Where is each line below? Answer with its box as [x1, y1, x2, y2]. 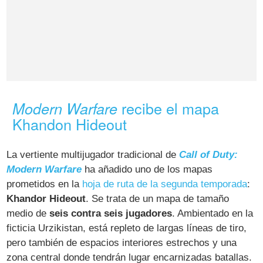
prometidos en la [6, 178, 83, 190]
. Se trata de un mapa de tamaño [86, 193, 230, 204]
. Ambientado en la [172, 207, 254, 219]
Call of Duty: [179, 149, 238, 160]
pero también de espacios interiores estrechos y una [6, 237, 237, 248]
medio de [6, 207, 50, 219]
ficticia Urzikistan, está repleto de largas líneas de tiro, [6, 222, 247, 234]
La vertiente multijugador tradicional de [6, 149, 180, 160]
